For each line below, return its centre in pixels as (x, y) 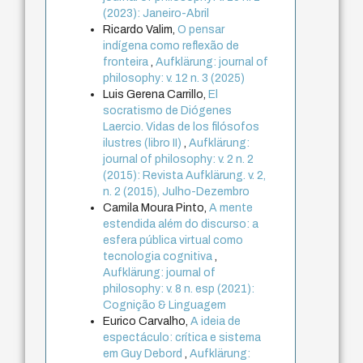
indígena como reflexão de (171, 46)
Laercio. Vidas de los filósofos (181, 127)
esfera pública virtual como (173, 241)
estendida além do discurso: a (181, 224)
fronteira (127, 62)
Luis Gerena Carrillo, (156, 95)
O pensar (201, 30)
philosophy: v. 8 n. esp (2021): (179, 289)
